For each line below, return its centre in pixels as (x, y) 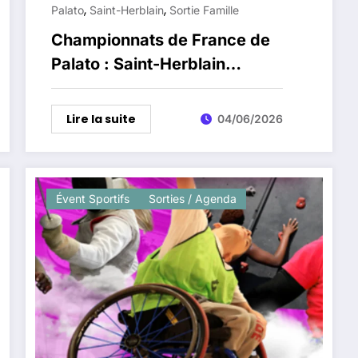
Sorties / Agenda (193, 198)
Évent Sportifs (93, 198)
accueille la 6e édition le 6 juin (167, 88)
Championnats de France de (161, 40)
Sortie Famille (205, 10)
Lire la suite (101, 119)
